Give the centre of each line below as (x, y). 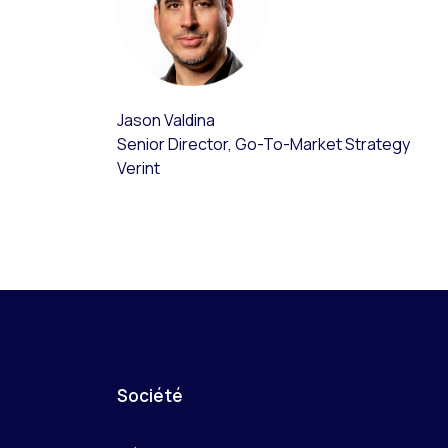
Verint (138, 168)
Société (150, 395)
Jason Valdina (166, 120)
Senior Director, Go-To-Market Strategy (263, 144)
